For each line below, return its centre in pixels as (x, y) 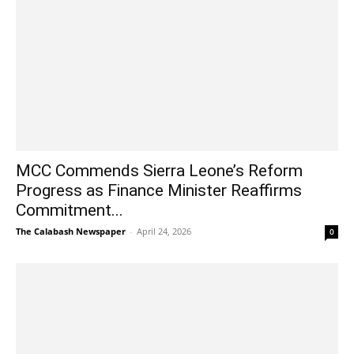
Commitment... (70, 210)
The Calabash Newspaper (71, 231)
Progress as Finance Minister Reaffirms (159, 190)
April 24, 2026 (164, 231)
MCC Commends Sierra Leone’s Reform (159, 170)
